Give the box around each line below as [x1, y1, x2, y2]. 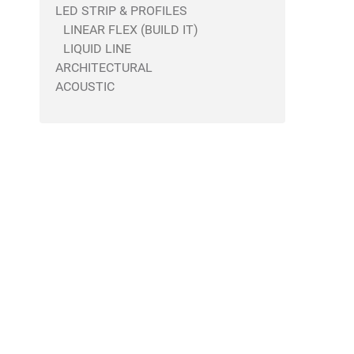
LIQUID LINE [63, 41, 131, 56]
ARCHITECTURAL [55, 60, 153, 75]
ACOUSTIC [55, 79, 115, 94]
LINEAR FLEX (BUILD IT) [63, 22, 198, 37]
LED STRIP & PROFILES [55, 3, 187, 18]
